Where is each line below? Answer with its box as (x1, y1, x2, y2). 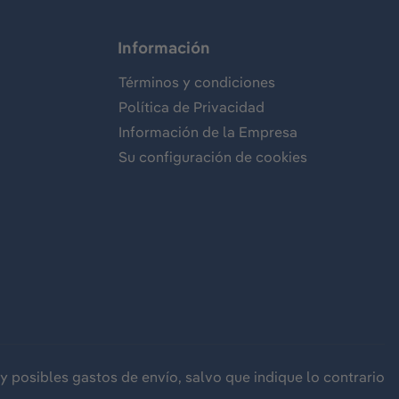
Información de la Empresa (118, 123, 297, 141)
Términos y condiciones (118, 73, 275, 91)
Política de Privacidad (118, 98, 265, 116)
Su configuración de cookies (118, 148, 307, 166)
